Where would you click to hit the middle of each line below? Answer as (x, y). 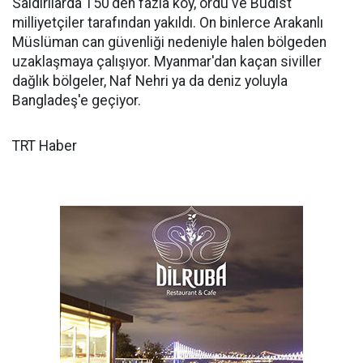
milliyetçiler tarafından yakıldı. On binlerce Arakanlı (168, 23)
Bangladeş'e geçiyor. (77, 100)
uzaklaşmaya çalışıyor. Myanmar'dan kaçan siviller (167, 62)
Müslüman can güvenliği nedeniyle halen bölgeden (169, 42)
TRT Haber (45, 146)
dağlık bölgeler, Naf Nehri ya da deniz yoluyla (150, 81)
